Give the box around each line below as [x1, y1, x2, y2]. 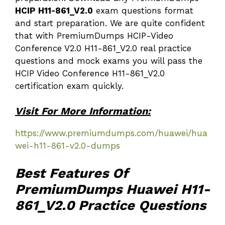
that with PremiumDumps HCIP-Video [15, 30, 173, 41]
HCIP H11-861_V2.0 [15, 5, 93, 16]
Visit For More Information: [15, 105, 151, 117]
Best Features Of [15, 165, 128, 181]
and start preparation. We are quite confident [15, 18, 205, 28]
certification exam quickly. [15, 80, 124, 91]
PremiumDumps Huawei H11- [15, 181, 210, 197]
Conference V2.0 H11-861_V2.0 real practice [15, 43, 191, 53]
